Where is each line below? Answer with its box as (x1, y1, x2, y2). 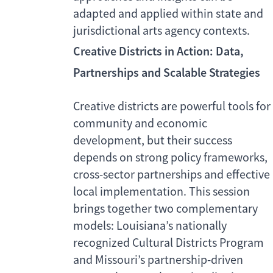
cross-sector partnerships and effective (73, 167, 270, 183)
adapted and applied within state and (73, 6, 263, 22)
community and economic (73, 116, 207, 132)
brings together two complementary (73, 201, 258, 217)
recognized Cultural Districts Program (73, 235, 264, 251)
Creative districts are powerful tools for (73, 99, 271, 115)
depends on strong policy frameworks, (73, 150, 268, 166)
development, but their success (73, 133, 232, 149)
